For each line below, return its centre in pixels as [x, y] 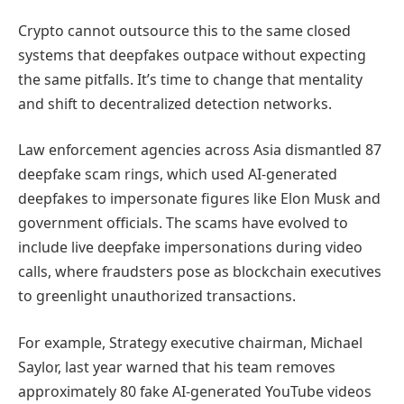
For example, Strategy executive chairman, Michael [190, 342]
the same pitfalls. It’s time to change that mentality [190, 79]
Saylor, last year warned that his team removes [177, 367]
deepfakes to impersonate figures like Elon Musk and [199, 199]
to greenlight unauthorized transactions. [157, 296]
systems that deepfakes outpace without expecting [192, 55]
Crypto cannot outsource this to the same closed [184, 30]
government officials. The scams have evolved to [183, 223]
